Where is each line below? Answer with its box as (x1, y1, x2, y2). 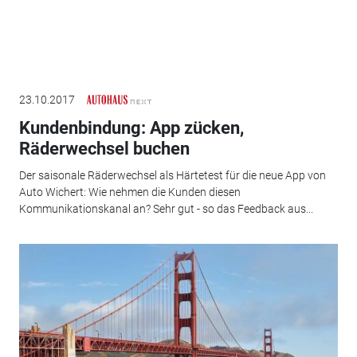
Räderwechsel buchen (18, 138, 190, 159)
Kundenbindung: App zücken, (18, 117, 244, 138)
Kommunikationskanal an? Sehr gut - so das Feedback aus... (18, 202, 313, 216)
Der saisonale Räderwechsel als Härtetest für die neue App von (18, 169, 326, 182)
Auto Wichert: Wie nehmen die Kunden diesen (18, 186, 241, 199)
